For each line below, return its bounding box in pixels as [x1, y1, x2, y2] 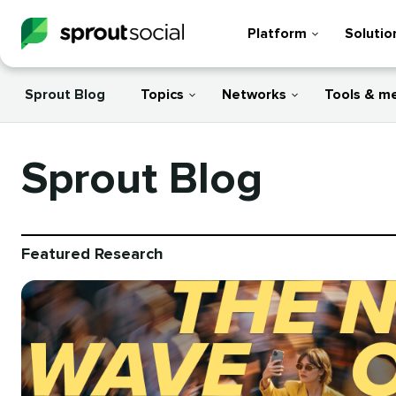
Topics [141, 88, 184, 102]
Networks [222, 88, 286, 102]
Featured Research [21, 247, 164, 263]
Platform [247, 27, 307, 41]
